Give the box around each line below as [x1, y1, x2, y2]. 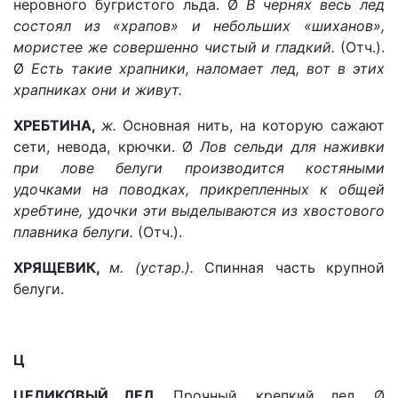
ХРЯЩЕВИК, [13, 259, 110, 276]
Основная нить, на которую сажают [123, 116, 386, 134]
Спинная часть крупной [204, 259, 386, 276]
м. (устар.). [109, 259, 205, 276]
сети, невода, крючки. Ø [13, 138, 201, 155]
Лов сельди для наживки [200, 138, 386, 155]
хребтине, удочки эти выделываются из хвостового [13, 202, 385, 219]
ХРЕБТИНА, [13, 116, 101, 134]
